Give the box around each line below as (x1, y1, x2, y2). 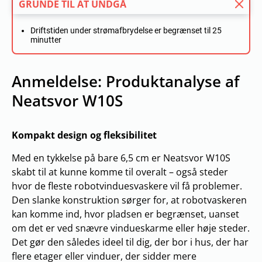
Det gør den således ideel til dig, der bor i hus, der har (12, 236, 249, 249)
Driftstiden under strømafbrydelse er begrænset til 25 (30, 26, 222, 35)
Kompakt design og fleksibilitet (12, 129, 157, 142)
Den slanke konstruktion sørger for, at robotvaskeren (12, 194, 247, 206)
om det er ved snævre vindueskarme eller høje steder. (12, 222, 250, 235)
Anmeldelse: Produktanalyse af (12, 71, 239, 92)
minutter (30, 35, 61, 44)
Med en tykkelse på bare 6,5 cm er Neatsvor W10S (12, 151, 230, 164)
